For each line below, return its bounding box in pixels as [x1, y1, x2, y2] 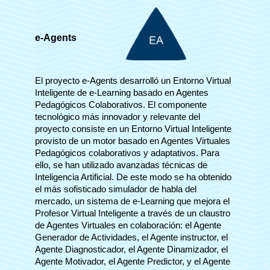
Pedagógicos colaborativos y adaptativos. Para [35, 148, 219, 159]
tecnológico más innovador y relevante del [35, 112, 200, 122]
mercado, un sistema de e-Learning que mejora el [35, 196, 230, 207]
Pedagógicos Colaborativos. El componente [35, 100, 207, 110]
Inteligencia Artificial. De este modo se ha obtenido [35, 172, 231, 183]
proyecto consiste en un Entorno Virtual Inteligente [35, 124, 231, 134]
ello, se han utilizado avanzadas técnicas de [35, 160, 207, 171]
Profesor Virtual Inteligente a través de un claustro [35, 209, 230, 219]
